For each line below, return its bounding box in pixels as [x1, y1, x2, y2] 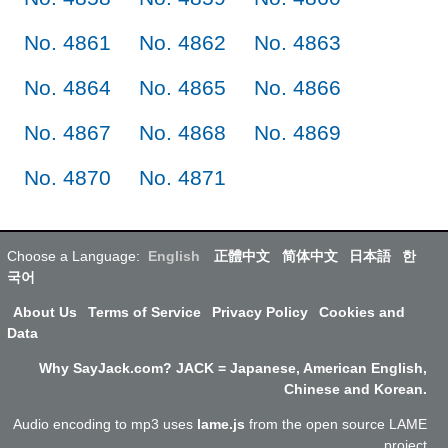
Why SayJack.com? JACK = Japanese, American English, [39, 359, 427, 376]
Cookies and [319, 303, 406, 320]
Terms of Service [87, 303, 201, 320]
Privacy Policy [211, 303, 308, 320]
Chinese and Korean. [284, 380, 427, 397]
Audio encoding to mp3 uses [13, 415, 197, 432]
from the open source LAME [249, 415, 427, 432]
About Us [12, 303, 77, 320]
